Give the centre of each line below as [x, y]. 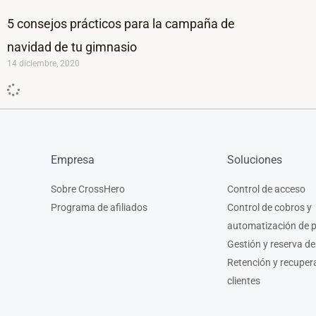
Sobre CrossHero [88, 189]
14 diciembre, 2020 [43, 63]
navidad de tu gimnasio [72, 47]
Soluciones [255, 159]
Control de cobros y [269, 207]
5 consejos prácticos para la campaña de [121, 23]
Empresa [73, 159]
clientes [244, 280]
